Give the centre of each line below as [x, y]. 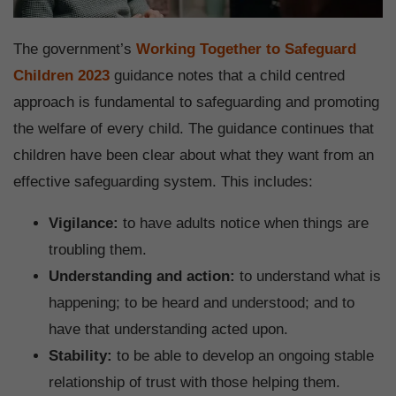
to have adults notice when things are [244, 224]
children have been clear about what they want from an [194, 156]
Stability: [80, 356]
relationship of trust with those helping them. [194, 383]
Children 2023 [61, 76]
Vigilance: [84, 224]
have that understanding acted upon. [168, 330]
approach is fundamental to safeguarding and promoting [196, 103]
